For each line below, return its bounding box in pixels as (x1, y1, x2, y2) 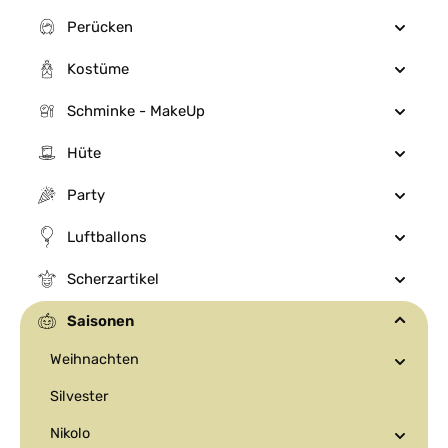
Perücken (67, 18, 133, 36)
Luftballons (67, 228, 147, 246)
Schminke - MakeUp (67, 102, 205, 120)
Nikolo (50, 425, 90, 442)
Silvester (50, 388, 108, 405)
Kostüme (67, 60, 129, 78)
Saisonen (67, 312, 134, 330)
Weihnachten (50, 351, 139, 368)
